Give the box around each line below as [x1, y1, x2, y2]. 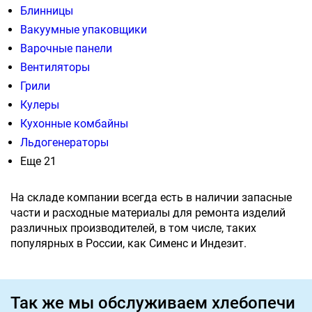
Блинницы [20, 4, 73, 18]
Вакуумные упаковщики [20, 23, 147, 37]
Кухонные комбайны [20, 117, 128, 131]
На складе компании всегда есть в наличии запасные [10, 191, 292, 205]
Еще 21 [20, 155, 56, 169]
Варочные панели [20, 42, 112, 56]
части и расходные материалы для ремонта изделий [10, 206, 286, 220]
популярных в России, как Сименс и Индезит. [10, 237, 247, 251]
